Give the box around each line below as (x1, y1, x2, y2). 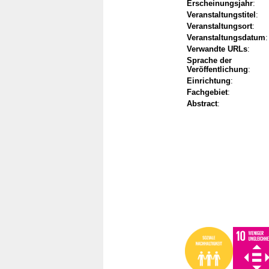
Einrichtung (187, 76, 231, 86)
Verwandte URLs (187, 44, 247, 54)
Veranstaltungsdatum (187, 33, 265, 43)
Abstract (187, 99, 217, 109)
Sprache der (187, 56, 232, 65)
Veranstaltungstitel (187, 10, 256, 20)
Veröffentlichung (187, 65, 248, 74)
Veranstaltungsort (187, 22, 252, 31)
